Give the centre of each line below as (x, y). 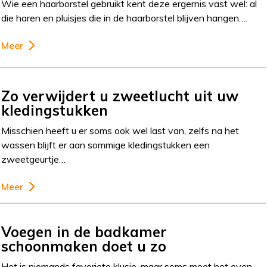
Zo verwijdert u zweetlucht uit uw (120, 96)
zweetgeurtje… (34, 159)
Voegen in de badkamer (84, 232)
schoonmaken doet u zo (84, 246)
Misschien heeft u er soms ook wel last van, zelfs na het (120, 130)
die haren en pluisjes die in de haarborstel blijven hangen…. (125, 18)
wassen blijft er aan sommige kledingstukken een (106, 145)
